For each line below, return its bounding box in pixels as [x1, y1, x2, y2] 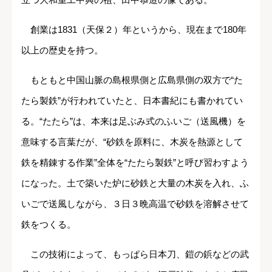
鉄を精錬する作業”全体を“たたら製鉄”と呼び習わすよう [21, 157, 249, 168]
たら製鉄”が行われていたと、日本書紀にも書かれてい [21, 95, 243, 106]
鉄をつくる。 [21, 219, 76, 230]
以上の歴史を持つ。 [21, 45, 103, 56]
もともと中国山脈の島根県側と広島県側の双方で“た [21, 75, 243, 86]
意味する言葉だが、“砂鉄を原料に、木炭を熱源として [21, 137, 243, 148]
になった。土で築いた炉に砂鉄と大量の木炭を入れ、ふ [21, 178, 249, 189]
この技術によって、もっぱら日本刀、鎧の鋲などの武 [21, 249, 249, 260]
